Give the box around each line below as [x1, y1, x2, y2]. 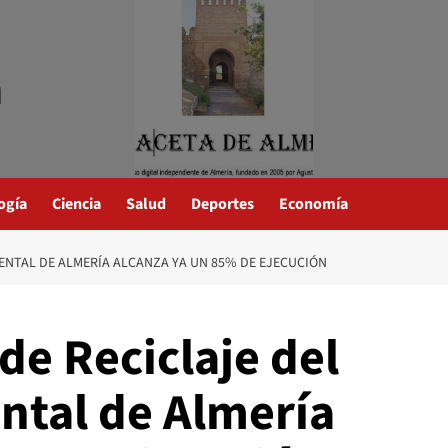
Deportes [191, 193, 254, 215]
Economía [279, 193, 348, 215]
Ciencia [52, 193, 101, 215]
